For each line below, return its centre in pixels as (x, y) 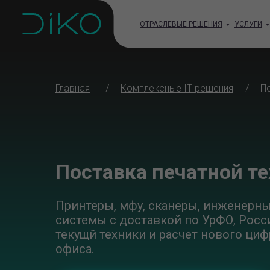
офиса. (75, 249)
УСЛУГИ (248, 24)
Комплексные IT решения (177, 88)
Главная (73, 88)
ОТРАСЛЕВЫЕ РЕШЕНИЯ (181, 24)
